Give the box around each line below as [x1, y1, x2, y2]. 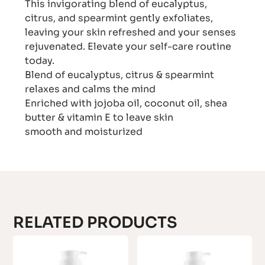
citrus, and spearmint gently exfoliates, [25, 12, 214, 25]
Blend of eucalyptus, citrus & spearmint [25, 69, 215, 82]
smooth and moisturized [25, 125, 143, 138]
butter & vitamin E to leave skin [25, 111, 174, 124]
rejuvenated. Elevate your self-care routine [25, 40, 232, 53]
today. [25, 54, 55, 67]
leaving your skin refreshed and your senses [25, 26, 237, 39]
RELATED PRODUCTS [13, 213, 178, 233]
